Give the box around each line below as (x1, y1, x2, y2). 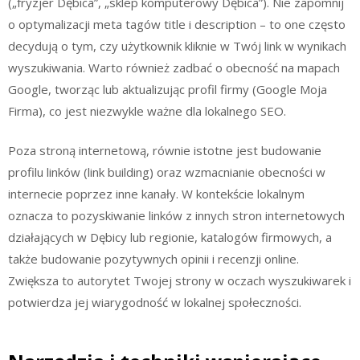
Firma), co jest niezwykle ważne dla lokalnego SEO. (8, 102, 286, 119)
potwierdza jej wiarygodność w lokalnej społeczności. (8, 294, 301, 310)
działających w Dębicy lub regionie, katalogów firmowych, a (8, 229, 332, 245)
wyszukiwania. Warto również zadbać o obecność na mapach (8, 59, 340, 76)
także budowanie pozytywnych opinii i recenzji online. (8, 251, 299, 267)
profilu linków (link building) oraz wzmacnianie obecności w (8, 164, 325, 180)
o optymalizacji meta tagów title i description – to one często (8, 15, 346, 32)
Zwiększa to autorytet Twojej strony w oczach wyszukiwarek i (8, 272, 351, 288)
